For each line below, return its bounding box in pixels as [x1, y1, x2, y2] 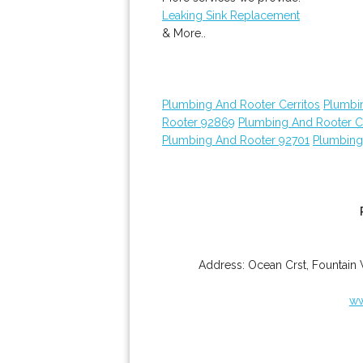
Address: [198, 258, 248, 271]
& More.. [162, 27, 206, 40]
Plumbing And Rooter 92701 [162, 134, 310, 147]
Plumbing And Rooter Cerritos [162, 98, 320, 111]
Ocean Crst [247, 258, 306, 271]
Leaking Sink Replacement [162, 9, 300, 22]
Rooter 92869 [162, 116, 235, 129]
